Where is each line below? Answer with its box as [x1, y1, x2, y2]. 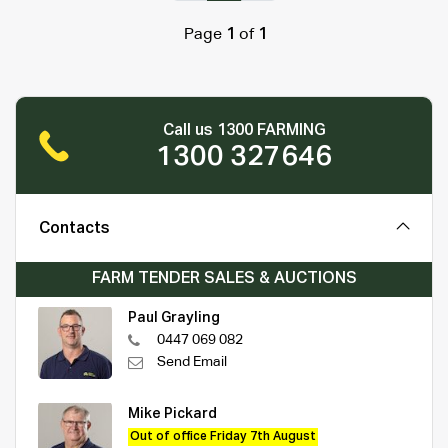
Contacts [39, 220, 110, 237]
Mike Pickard [128, 406, 217, 421]
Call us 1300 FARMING [162, 122, 326, 139]
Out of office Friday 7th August [130, 430, 316, 443]
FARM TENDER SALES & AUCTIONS [91, 270, 357, 287]
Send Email [157, 354, 227, 369]
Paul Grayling [128, 310, 220, 325]
